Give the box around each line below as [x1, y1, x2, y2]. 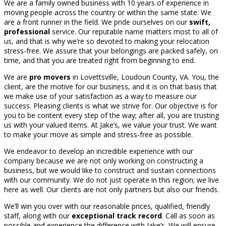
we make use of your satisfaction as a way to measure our [4, 91, 197, 101]
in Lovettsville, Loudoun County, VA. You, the [71, 72, 219, 82]
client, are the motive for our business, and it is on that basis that [4, 82, 217, 92]
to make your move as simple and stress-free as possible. [4, 130, 193, 140]
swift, [189, 17, 210, 27]
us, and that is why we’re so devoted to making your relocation [4, 36, 209, 46]
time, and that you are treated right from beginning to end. [4, 55, 195, 66]
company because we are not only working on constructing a [4, 156, 203, 166]
